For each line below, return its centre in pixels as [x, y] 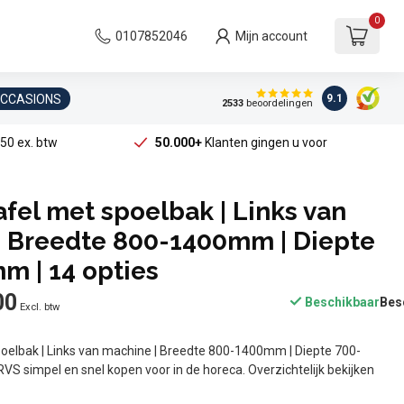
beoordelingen [278, 104]
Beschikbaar [341, 302]
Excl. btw [40, 307]
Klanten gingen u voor [264, 142]
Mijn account [271, 36]
